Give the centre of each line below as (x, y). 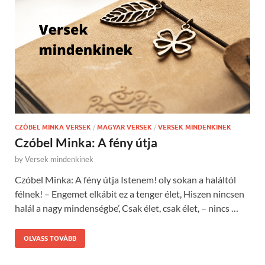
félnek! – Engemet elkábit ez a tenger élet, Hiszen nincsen (130, 193)
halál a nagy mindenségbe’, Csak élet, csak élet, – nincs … (127, 208)
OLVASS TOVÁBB (50, 238)
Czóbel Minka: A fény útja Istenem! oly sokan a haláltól (125, 179)
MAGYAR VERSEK (125, 127)
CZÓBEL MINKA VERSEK (53, 127)
